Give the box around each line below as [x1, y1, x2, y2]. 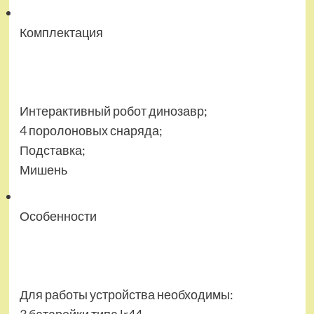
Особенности [19, 208, 97, 224]
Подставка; [19, 142, 86, 158]
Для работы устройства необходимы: [19, 287, 233, 303]
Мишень [19, 162, 67, 178]
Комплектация [19, 25, 103, 41]
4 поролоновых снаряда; [19, 123, 163, 139]
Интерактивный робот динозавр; [19, 103, 207, 119]
